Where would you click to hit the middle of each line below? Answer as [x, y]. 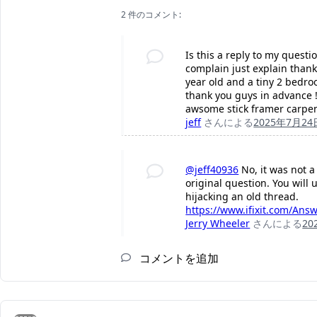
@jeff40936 [212, 170]
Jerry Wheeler [218, 224]
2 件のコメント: [151, 15]
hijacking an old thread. [242, 197]
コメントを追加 [178, 259]
